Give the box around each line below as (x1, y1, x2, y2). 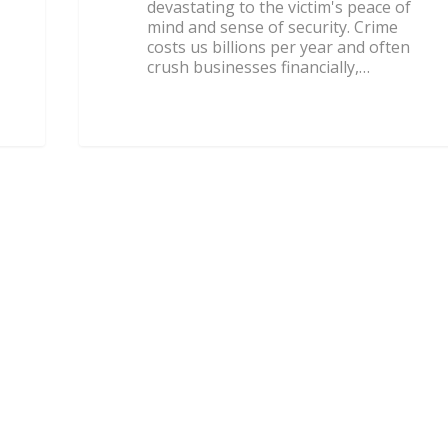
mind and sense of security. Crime (147, 16, 399, 39)
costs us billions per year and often (147, 36, 411, 59)
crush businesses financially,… (147, 56, 371, 79)
